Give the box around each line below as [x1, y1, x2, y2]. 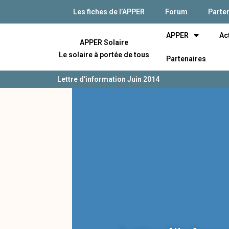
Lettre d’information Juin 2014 [57, 75, 159, 83]
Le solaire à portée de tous [58, 50, 149, 59]
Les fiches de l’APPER [73, 8, 145, 16]
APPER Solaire [79, 38, 128, 47]
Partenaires [166, 55, 206, 63]
